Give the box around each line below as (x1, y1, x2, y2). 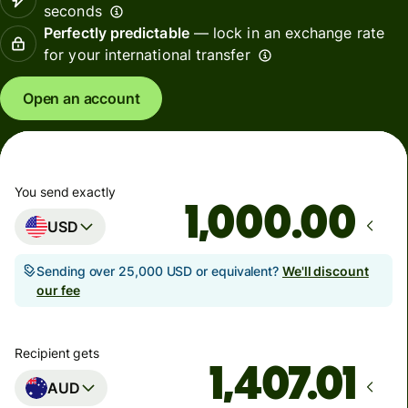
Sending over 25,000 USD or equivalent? (36, 263, 282, 280)
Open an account (23, 88, 140, 107)
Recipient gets (15, 345, 100, 362)
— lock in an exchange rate (189, 23, 384, 42)
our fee (36, 282, 80, 299)
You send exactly (15, 184, 116, 200)
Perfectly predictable (44, 23, 189, 42)
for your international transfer (44, 45, 250, 64)
